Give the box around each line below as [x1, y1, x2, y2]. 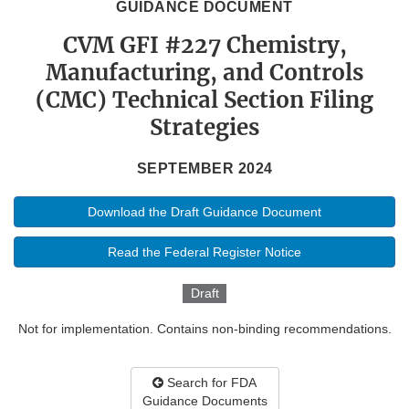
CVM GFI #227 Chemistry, [62, 31, 347, 60]
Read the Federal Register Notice [108, 245, 301, 260]
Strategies [150, 113, 259, 142]
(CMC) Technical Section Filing [36, 86, 373, 115]
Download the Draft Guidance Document [88, 204, 321, 220]
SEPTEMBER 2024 [136, 161, 273, 177]
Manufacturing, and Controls [46, 58, 363, 88]
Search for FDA [163, 375, 257, 391]
